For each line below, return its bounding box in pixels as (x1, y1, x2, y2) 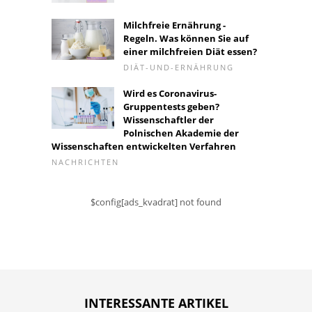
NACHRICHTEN (52, 156, 119, 167)
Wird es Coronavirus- (123, 86, 217, 100)
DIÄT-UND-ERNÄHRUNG (123, 61, 234, 72)
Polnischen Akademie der (123, 126, 239, 139)
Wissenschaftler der (123, 113, 214, 126)
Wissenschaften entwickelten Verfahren (52, 139, 236, 153)
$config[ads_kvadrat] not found (91, 195, 221, 208)
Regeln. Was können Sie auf (123, 31, 249, 45)
